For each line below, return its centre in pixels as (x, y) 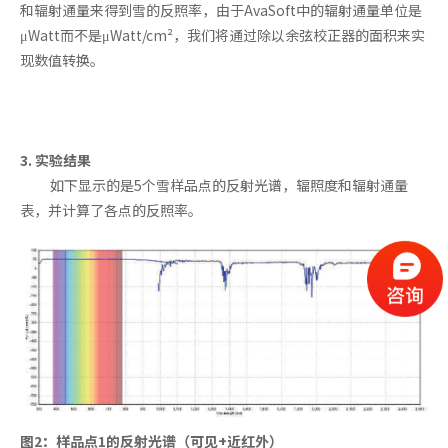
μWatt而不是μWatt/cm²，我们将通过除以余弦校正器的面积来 (215, 35)
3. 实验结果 (55, 160)
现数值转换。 (62, 60)
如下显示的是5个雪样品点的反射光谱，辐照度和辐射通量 (228, 185)
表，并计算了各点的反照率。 (111, 210)
